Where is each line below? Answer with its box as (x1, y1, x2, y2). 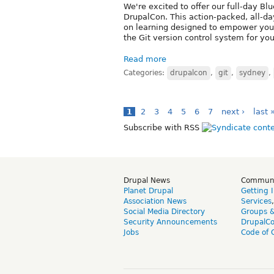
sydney (239, 68, 265, 77)
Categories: (124, 68, 167, 77)
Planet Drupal (124, 186, 173, 195)
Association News (124, 196, 187, 206)
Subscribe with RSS (124, 122, 202, 132)
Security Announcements (124, 217, 217, 226)
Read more (124, 54, 166, 64)
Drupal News (124, 176, 170, 185)
